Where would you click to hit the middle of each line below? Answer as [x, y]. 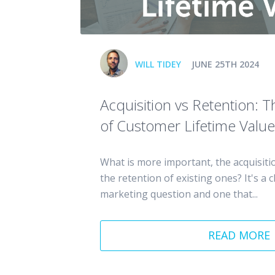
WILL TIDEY [158, 64]
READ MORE [239, 235]
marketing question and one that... [179, 194]
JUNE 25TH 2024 [226, 64]
